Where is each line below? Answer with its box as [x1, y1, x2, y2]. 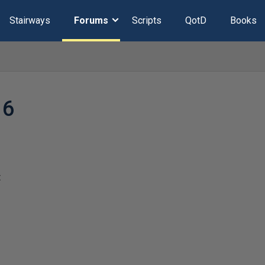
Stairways [9, 15, 50, 26]
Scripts [131, 15, 161, 26]
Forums [73, 15, 108, 26]
